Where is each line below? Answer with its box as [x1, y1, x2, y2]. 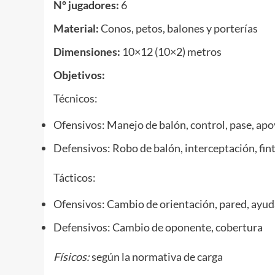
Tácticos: [53, 171, 96, 185]
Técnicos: [53, 91, 98, 106]
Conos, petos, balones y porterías [99, 21, 258, 36]
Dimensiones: [53, 45, 120, 59]
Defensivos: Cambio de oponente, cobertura [53, 220, 263, 234]
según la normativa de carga [90, 250, 223, 264]
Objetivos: [53, 68, 105, 82]
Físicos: [53, 250, 90, 264]
